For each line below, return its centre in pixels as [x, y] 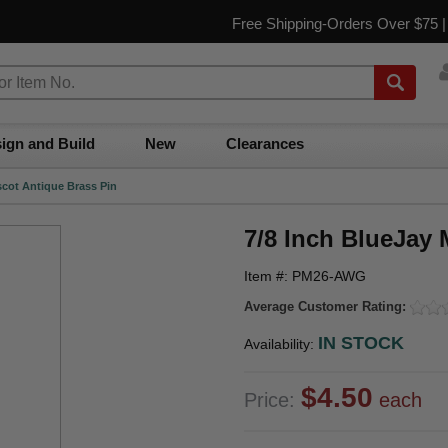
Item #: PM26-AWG [305, 276]
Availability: [281, 343]
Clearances [265, 143]
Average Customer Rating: [327, 306]
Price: [272, 399]
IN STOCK [361, 342]
